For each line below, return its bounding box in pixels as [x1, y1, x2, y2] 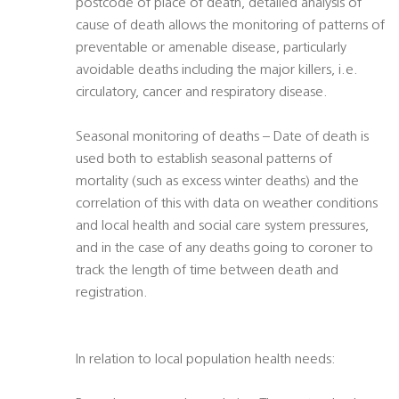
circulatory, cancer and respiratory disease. [76, 85, 328, 101]
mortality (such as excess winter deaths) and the [76, 175, 359, 190]
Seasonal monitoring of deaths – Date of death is [76, 130, 369, 145]
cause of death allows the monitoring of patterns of [76, 19, 385, 34]
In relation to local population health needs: [76, 353, 336, 368]
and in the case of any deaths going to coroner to [76, 241, 373, 256]
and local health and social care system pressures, [76, 219, 369, 234]
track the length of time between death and [76, 264, 338, 279]
